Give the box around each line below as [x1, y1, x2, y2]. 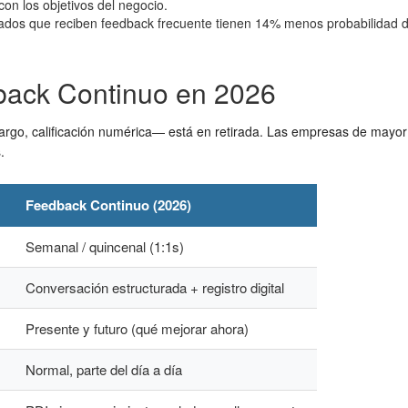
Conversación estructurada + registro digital [25, 278, 284, 297]
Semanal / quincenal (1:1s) [25, 237, 184, 256]
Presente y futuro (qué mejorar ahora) [25, 319, 249, 338]
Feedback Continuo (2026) [25, 195, 191, 215]
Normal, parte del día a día [25, 360, 182, 379]
